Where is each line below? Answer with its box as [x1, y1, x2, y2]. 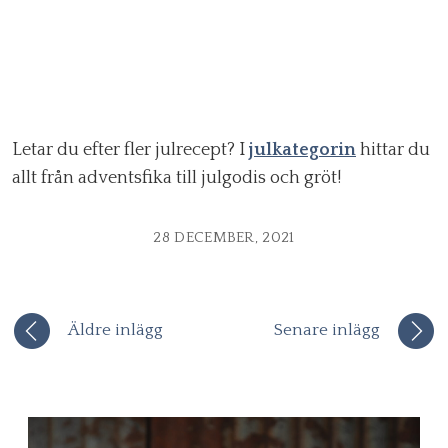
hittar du [356, 140, 430, 161]
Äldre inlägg [68, 321, 163, 340]
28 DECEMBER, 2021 [153, 229, 295, 247]
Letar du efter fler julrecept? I [12, 140, 249, 161]
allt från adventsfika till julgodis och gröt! [12, 168, 341, 189]
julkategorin [249, 140, 356, 161]
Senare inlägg [274, 321, 380, 340]
